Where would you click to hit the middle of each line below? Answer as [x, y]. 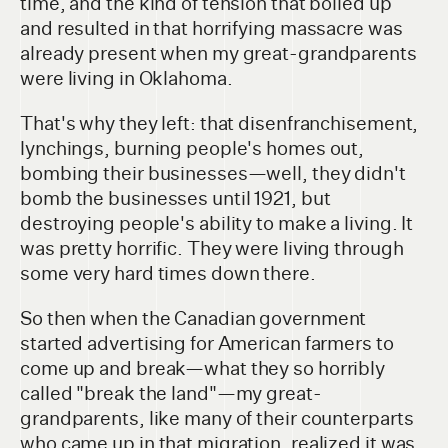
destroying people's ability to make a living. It [217, 224]
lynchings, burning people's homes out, [192, 149]
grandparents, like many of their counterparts [217, 419]
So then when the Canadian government [193, 319]
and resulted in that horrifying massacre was [211, 29]
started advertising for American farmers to [207, 344]
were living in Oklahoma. [126, 79]
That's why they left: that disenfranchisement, [219, 124]
